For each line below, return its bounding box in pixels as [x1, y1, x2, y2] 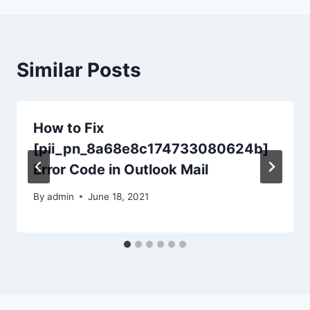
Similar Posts [17, 58, 141, 82]
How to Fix [33, 120, 104, 137]
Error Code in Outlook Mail [33, 161, 208, 179]
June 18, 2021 [88, 190, 149, 202]
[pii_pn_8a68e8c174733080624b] [33, 140, 268, 158]
